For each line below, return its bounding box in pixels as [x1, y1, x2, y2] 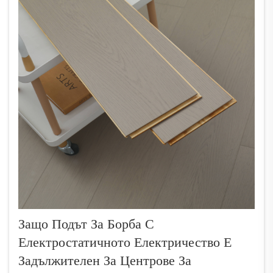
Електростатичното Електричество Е [18, 234, 232, 250]
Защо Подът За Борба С [18, 216, 154, 232]
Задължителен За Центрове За [18, 252, 191, 268]
